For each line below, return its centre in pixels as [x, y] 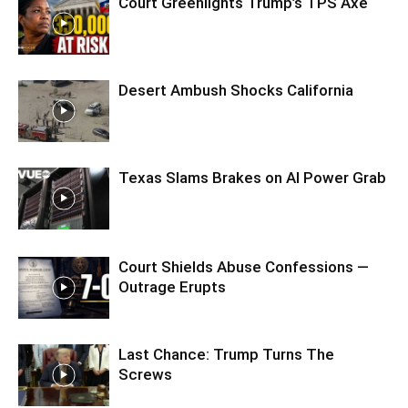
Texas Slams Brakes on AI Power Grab [252, 177]
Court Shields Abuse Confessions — [244, 266]
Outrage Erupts [172, 286]
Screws [145, 374]
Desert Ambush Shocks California [236, 90]
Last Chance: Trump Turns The [226, 354]
